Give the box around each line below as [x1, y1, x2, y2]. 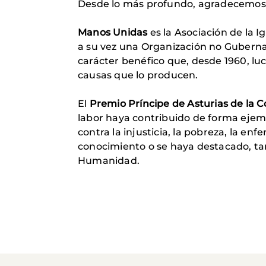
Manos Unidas [78, 27, 148, 38]
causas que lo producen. [78, 69, 198, 81]
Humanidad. [78, 155, 140, 166]
